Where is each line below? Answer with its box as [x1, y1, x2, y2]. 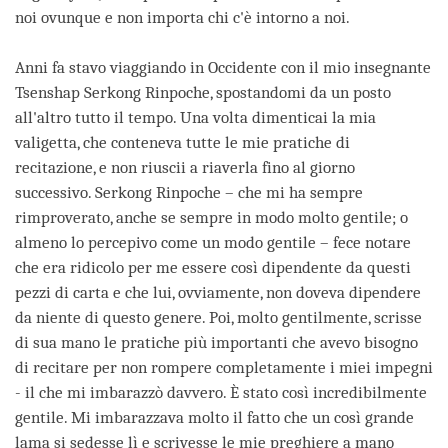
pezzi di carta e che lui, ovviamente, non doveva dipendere [15, 282, 421, 302]
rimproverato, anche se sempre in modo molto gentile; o [15, 207, 408, 227]
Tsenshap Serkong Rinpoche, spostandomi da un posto [15, 82, 391, 102]
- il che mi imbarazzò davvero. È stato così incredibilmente [15, 382, 427, 402]
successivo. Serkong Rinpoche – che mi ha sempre [15, 182, 363, 202]
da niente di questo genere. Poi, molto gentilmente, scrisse [15, 307, 422, 327]
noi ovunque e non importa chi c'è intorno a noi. [15, 7, 350, 27]
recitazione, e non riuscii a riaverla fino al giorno [15, 157, 355, 177]
